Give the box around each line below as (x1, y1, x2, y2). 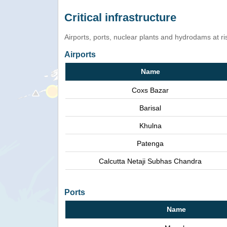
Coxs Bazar (132, 86, 169, 95)
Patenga (137, 139, 164, 148)
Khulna (139, 122, 162, 130)
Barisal (139, 104, 161, 112)
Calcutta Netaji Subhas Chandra (99, 157, 202, 166)
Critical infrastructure (64, 11, 176, 24)
